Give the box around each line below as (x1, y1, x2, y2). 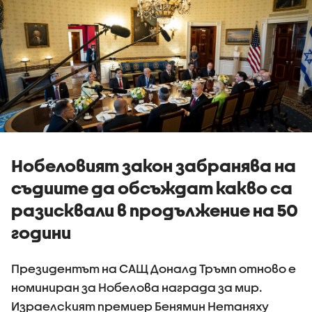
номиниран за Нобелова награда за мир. (11, 280, 263, 294)
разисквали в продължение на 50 (11, 200, 298, 220)
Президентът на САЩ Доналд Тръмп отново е (11, 261, 296, 275)
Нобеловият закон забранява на (11, 155, 296, 175)
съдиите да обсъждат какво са (11, 178, 292, 198)
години (11, 222, 71, 242)
